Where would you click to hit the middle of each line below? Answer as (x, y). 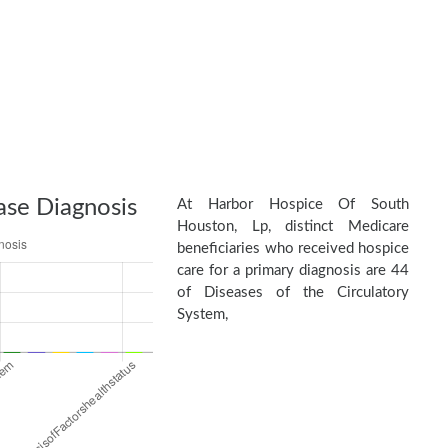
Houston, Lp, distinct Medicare (293, 226)
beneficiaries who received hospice (293, 248)
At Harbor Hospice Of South (293, 204)
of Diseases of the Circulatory (293, 292)
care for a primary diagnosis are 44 (293, 270)
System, (203, 314)
